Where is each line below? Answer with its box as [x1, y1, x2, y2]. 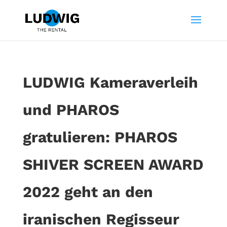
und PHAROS [22, 101, 119, 119]
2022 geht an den [22, 183, 153, 201]
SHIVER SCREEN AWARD [22, 156, 204, 173]
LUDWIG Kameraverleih [22, 73, 198, 91]
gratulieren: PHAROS [22, 128, 177, 146]
